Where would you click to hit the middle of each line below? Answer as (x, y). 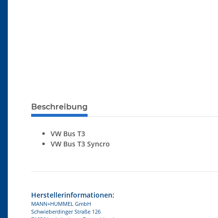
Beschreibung (59, 107)
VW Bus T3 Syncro (80, 144)
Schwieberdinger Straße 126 (66, 212)
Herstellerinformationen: (73, 195)
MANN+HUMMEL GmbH (61, 204)
